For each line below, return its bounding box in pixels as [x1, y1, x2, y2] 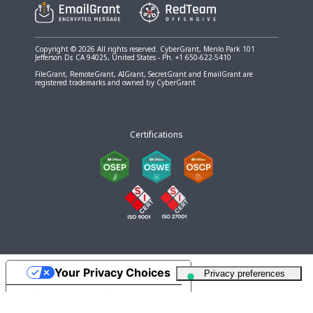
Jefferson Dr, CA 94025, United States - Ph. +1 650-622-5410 [35, 52, 231, 63]
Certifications [130, 129, 183, 141]
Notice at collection [17, 289, 122, 304]
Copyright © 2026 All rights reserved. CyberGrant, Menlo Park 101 [35, 44, 255, 54]
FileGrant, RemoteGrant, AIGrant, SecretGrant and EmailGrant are [35, 69, 253, 80]
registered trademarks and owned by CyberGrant [35, 78, 196, 88]
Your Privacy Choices [54, 265, 170, 280]
